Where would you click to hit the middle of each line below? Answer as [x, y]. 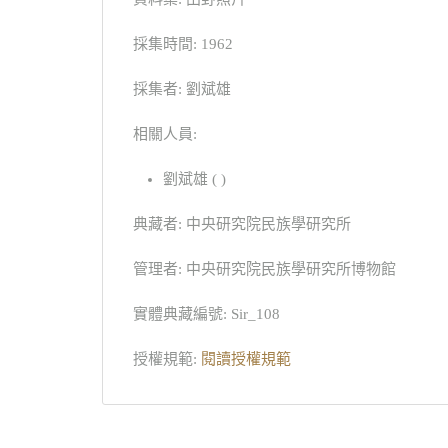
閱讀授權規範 [246, 358]
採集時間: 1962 [183, 43]
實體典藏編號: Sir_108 [206, 313]
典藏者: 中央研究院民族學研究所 [242, 223]
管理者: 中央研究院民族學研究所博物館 [264, 268]
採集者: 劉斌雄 [182, 88]
